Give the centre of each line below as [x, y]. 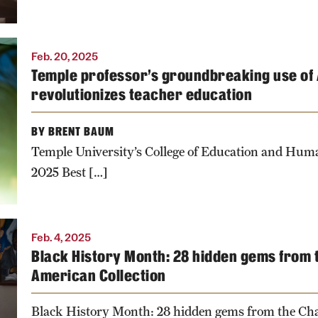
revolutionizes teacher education [142, 94]
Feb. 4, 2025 [61, 237]
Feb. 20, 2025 [65, 56]
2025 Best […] [70, 172]
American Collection [99, 275]
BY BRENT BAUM [73, 131]
